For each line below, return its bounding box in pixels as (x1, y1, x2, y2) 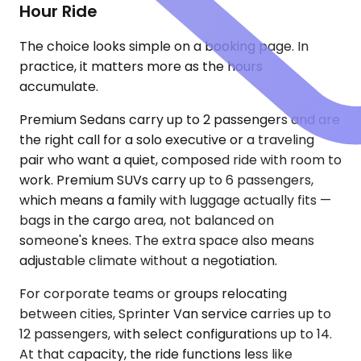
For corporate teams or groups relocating (19, 284, 287, 304)
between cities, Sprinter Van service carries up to (19, 305, 331, 324)
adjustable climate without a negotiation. (19, 251, 277, 271)
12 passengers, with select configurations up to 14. (19, 325, 332, 344)
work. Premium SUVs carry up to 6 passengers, (19, 171, 313, 190)
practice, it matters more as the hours (19, 57, 263, 77)
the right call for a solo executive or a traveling (19, 131, 314, 150)
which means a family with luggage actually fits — (19, 191, 331, 210)
